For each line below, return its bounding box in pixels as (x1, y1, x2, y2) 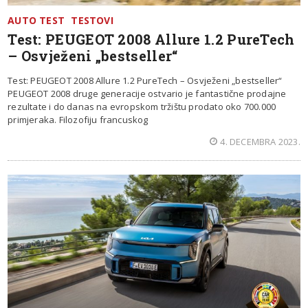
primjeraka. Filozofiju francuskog (8, 113, 148, 126)
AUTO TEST (8, 13, 65, 27)
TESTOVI (71, 13, 113, 27)
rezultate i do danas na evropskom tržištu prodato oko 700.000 (8, 100, 276, 113)
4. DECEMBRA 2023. (220, 135, 300, 148)
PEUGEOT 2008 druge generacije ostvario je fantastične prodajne (8, 87, 287, 100)
